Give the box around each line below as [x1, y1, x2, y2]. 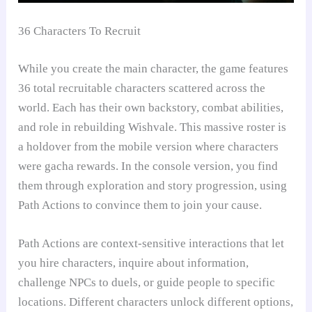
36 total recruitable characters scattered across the [18, 81, 266, 95]
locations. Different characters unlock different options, [18, 295, 294, 309]
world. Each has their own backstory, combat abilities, [18, 100, 284, 114]
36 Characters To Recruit [18, 24, 141, 38]
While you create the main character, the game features [18, 61, 289, 75]
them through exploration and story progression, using [18, 178, 288, 192]
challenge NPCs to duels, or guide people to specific [18, 276, 276, 290]
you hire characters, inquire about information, [18, 256, 249, 270]
